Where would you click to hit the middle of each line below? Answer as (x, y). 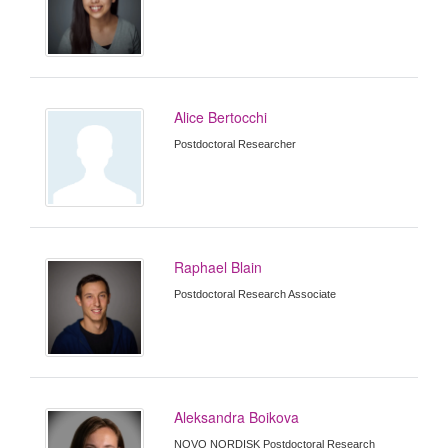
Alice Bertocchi (221, 116)
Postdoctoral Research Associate (255, 293)
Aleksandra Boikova (237, 417)
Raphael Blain (218, 266)
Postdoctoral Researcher (235, 143)
